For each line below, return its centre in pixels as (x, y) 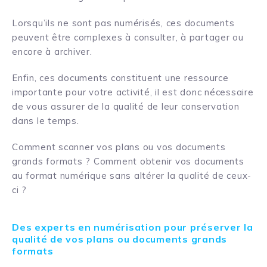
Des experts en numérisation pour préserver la (133, 227)
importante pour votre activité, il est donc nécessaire (133, 92)
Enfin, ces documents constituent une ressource (120, 78)
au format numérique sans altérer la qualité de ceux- (132, 176)
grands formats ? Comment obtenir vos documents (128, 162)
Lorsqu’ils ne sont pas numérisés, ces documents (123, 23)
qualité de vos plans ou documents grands (119, 239)
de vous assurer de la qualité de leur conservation (126, 107)
